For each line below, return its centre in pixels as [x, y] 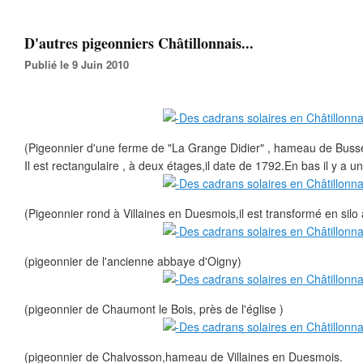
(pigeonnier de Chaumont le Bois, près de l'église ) [154, 309]
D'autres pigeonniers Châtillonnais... [139, 43]
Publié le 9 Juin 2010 [80, 64]
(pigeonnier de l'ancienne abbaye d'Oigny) [133, 261]
